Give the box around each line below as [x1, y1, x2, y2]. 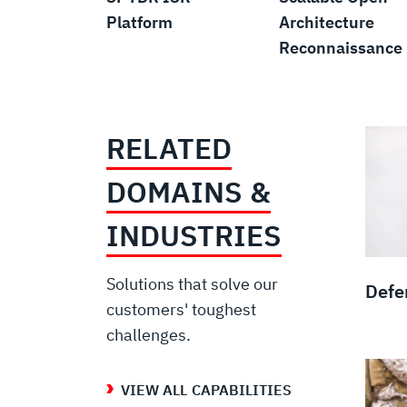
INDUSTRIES [106, 216, 282, 255]
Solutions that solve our [106, 273, 278, 295]
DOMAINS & [106, 173, 271, 212]
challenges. [106, 324, 191, 346]
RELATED [106, 129, 232, 168]
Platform [106, 12, 173, 34]
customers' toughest [106, 299, 256, 321]
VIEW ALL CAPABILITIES [121, 381, 293, 400]
